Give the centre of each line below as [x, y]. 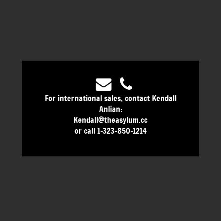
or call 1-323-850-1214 [110, 130]
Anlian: [110, 108]
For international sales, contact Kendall [110, 97]
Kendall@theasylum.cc [110, 119]
